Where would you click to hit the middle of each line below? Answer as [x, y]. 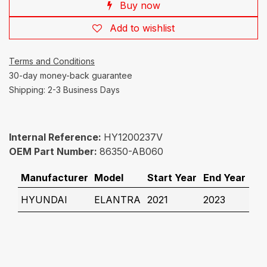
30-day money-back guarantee [71, 76]
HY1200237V [133, 137]
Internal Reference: [56, 137]
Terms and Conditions [52, 61]
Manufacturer [54, 178]
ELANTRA [117, 200]
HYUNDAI [44, 200]
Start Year [172, 178]
